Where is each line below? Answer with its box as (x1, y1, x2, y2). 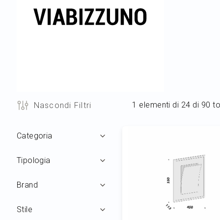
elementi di (137, 100, 181, 110)
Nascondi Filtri (33, 100, 92, 110)
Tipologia (16, 155, 51, 165)
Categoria (16, 131, 53, 140)
